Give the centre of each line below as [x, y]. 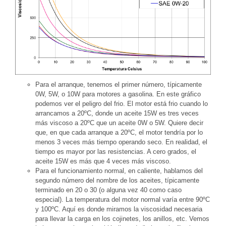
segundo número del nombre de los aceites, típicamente [117, 180]
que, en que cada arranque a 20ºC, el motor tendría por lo [119, 132]
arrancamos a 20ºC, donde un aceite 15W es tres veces [117, 113]
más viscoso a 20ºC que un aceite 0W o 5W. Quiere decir [119, 123]
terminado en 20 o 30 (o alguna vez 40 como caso [108, 190]
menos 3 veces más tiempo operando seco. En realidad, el [121, 142]
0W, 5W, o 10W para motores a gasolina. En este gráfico [118, 94]
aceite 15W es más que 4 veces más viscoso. [103, 161]
